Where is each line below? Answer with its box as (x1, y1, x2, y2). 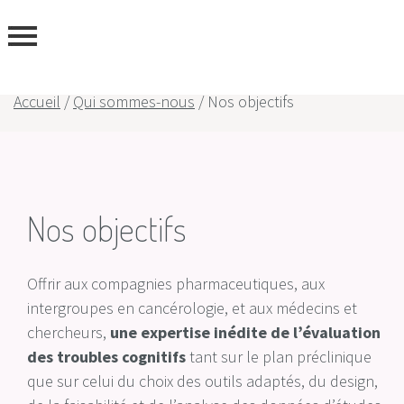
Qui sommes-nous (73, 91, 195, 112)
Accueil (14, 91, 60, 112)
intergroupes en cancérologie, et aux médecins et (27, 298, 357, 318)
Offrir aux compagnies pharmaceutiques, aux (27, 273, 325, 294)
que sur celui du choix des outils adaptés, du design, (27, 371, 378, 391)
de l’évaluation (271, 322, 381, 343)
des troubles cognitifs (27, 346, 189, 367)
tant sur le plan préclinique (189, 346, 372, 367)
